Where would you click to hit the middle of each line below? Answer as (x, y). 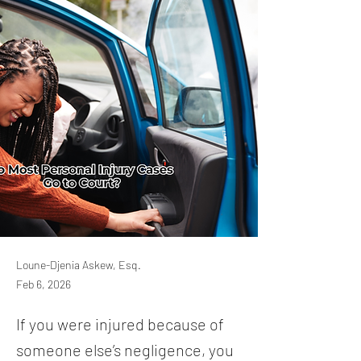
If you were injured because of (120, 324)
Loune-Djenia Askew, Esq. (79, 265)
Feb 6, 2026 (44, 284)
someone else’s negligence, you (125, 350)
